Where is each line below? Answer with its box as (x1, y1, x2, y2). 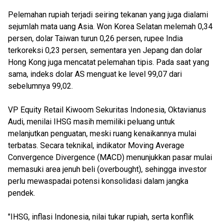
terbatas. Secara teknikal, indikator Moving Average (8, 141, 184, 150)
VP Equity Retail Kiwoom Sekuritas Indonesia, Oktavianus (8, 105, 206, 114)
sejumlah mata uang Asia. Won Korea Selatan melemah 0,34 (8, 22, 213, 31)
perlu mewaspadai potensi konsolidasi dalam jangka (8, 176, 188, 186)
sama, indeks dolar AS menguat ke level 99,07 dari (8, 69, 182, 79)
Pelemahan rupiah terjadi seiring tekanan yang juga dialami (8, 10, 208, 19)
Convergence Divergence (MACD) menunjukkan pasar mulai (8, 153, 212, 162)
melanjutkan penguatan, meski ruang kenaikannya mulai (8, 129, 196, 138)
